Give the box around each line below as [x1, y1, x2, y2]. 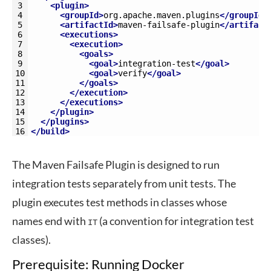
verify [118, 68, 147, 78]
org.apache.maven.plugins [103, 10, 220, 20]
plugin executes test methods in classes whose [12, 195, 227, 209]
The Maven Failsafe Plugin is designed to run [12, 158, 220, 171]
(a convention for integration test [97, 214, 254, 227]
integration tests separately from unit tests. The [12, 177, 236, 190]
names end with [12, 214, 88, 227]
